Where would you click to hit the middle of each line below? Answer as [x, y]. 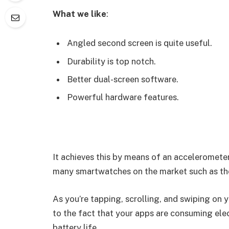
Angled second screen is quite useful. [140, 43]
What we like [79, 14]
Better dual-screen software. [123, 79]
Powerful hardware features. [123, 97]
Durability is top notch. [111, 61]
